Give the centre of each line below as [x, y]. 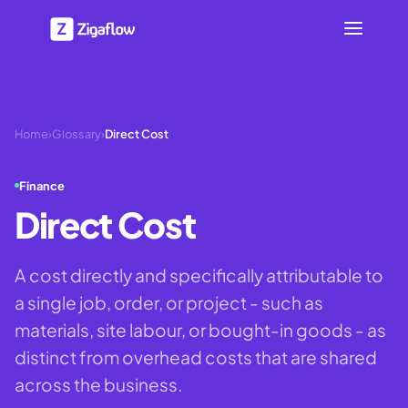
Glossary [76, 134]
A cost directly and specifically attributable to [199, 275]
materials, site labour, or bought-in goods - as [200, 329]
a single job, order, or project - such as [169, 302]
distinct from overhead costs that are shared [196, 357]
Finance [42, 185]
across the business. [98, 384]
